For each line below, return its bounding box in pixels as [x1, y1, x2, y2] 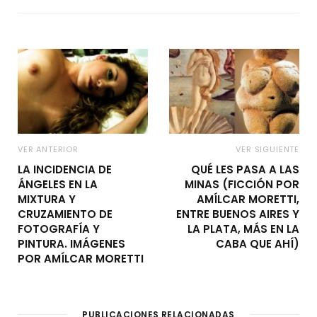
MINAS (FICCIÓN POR [185, 176, 299, 192]
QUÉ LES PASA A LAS [191, 161, 299, 177]
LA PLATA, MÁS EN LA [188, 221, 299, 236]
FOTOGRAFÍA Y [18, 221, 100, 236]
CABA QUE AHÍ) [216, 236, 299, 251]
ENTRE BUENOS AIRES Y [176, 206, 299, 221]
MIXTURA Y [18, 191, 76, 207]
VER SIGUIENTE [236, 143, 299, 155]
